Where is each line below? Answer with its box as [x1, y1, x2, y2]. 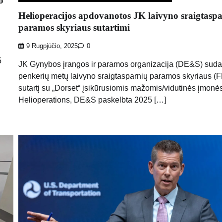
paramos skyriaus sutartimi [18, 22, 130, 33]
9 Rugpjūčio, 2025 [26, 42, 78, 50]
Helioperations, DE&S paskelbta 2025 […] [18, 95, 166, 104]
